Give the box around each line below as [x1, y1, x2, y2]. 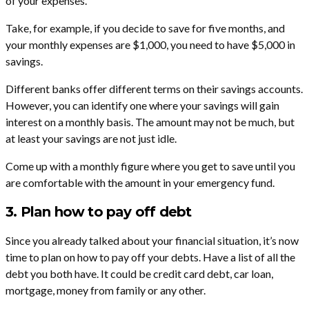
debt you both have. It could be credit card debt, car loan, [6, 267, 273, 281]
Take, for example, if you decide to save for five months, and [6, 21, 285, 35]
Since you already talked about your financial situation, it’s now [6, 234, 299, 248]
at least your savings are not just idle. [6, 132, 177, 146]
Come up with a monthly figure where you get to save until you [6, 159, 295, 173]
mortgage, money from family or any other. [6, 283, 206, 297]
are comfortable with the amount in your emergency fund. [6, 176, 275, 190]
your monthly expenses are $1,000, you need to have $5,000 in [6, 38, 295, 52]
